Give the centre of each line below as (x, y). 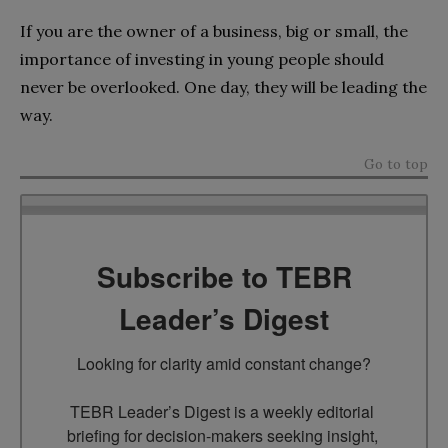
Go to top (396, 163)
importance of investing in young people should (202, 58)
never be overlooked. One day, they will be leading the (223, 86)
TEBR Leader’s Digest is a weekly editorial (222, 411)
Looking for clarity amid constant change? (224, 363)
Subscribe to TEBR (224, 276)
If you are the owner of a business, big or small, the (214, 30)
